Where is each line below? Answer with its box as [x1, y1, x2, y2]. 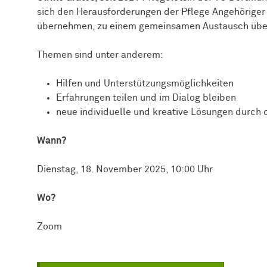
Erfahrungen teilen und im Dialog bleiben [56, 92, 236, 103]
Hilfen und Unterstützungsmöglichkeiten [56, 78, 234, 88]
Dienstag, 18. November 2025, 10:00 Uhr [37, 164, 213, 174]
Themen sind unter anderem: [37, 49, 163, 60]
